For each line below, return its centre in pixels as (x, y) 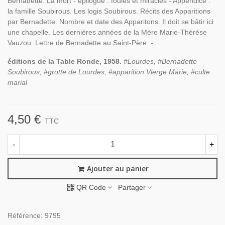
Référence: (25, 216)
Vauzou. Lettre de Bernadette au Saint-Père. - (80, 43)
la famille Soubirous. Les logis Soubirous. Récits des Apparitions (109, 11)
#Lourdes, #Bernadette (160, 61)
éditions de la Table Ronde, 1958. (66, 61)
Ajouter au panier (118, 169)
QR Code (91, 188)
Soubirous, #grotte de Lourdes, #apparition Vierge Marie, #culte (109, 72)
